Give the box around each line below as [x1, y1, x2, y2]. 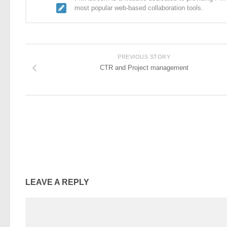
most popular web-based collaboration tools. [74, 4, 203, 12]
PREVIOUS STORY [118, 53, 170, 60]
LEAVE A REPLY [25, 177, 89, 186]
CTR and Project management [99, 63, 188, 71]
